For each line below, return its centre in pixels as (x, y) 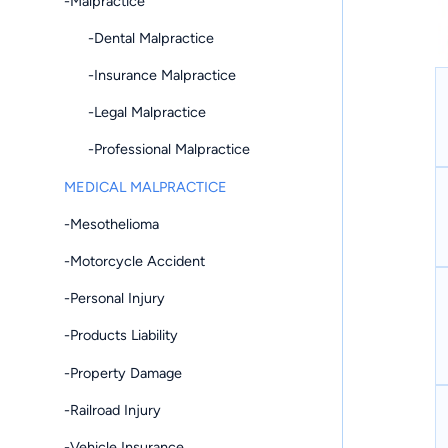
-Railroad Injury (112, 409)
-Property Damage (123, 372)
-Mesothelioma (111, 223)
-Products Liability (121, 335)
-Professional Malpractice (157, 149)
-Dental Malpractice (139, 37)
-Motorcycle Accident (134, 261)
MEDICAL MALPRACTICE (145, 186)
